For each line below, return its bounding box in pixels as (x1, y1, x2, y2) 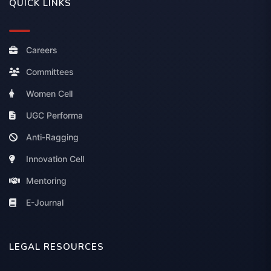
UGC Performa (26, 110, 83, 121)
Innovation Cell (26, 154, 84, 165)
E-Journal (26, 197, 64, 208)
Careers (26, 45, 57, 56)
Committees (26, 67, 74, 77)
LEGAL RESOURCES (9, 241, 104, 253)
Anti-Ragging (26, 132, 79, 143)
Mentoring (26, 175, 67, 186)
